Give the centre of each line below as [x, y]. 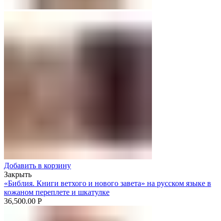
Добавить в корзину [37, 165]
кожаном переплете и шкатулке [57, 192]
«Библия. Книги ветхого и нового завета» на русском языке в [108, 183]
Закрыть [18, 174]
